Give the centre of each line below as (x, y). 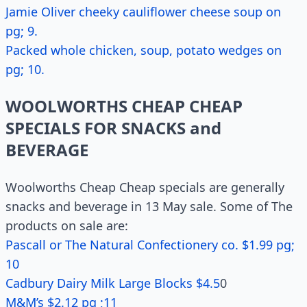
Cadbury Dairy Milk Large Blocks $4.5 (113, 283)
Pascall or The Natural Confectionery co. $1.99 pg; (150, 245)
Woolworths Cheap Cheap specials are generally (145, 187)
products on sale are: (67, 225)
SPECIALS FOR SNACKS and (113, 128)
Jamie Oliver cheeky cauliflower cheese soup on (143, 12)
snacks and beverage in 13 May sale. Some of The (149, 206)
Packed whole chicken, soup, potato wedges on (144, 50)
